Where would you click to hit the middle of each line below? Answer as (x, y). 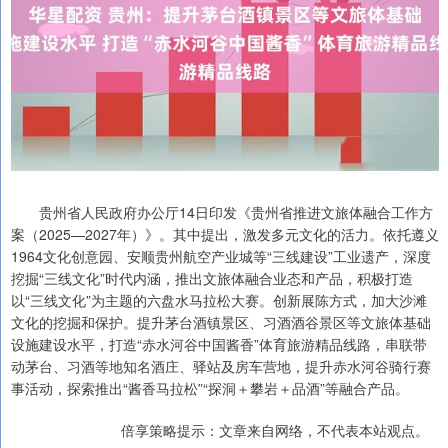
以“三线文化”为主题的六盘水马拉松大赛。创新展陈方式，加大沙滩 (219, 300)
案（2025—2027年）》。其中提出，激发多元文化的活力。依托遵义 (225, 234)
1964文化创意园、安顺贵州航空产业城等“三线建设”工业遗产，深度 (221, 256)
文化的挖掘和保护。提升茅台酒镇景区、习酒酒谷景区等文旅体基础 (221, 322)
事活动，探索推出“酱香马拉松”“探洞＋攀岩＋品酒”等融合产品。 (210, 388)
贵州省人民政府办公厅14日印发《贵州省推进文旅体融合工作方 (222, 212)
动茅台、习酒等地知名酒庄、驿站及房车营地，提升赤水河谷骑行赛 (221, 366)
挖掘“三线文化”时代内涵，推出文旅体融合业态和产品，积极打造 (212, 278)
